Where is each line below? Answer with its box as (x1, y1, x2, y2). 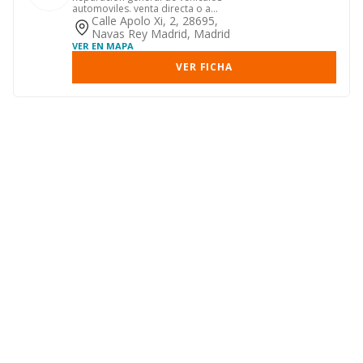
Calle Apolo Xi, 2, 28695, (92, 13, 218, 28)
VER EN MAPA (72, 40, 134, 52)
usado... (72, 24, 109, 38)
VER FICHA (176, 60, 233, 74)
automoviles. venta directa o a (72, 2, 211, 15)
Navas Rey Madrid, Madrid (92, 26, 230, 41)
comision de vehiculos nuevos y (72, 13, 217, 27)
